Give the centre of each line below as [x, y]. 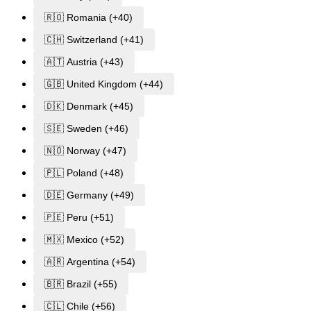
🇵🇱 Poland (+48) [84, 173]
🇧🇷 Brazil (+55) [81, 284]
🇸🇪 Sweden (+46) [86, 128]
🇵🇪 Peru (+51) [79, 217]
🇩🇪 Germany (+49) [89, 195]
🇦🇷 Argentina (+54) [90, 261]
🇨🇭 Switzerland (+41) [94, 39]
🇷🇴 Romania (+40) [89, 17]
